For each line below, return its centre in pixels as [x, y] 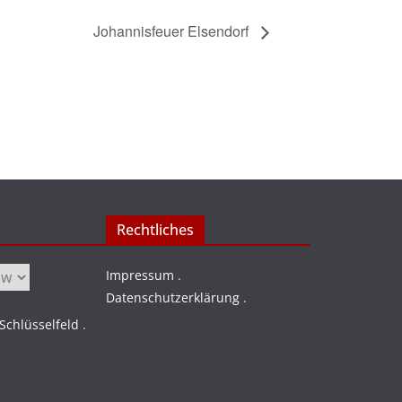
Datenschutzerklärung [173, 297]
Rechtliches [155, 230]
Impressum [140, 275]
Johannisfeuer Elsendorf [173, 31]
